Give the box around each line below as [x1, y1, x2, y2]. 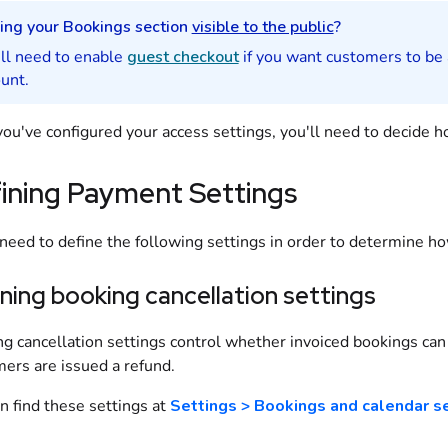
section [130, 16, 192, 38]
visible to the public [191, 16, 334, 38]
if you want [238, 46, 326, 68]
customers [325, 46, 402, 68]
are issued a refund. [29, 355, 175, 377]
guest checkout [126, 46, 239, 68]
